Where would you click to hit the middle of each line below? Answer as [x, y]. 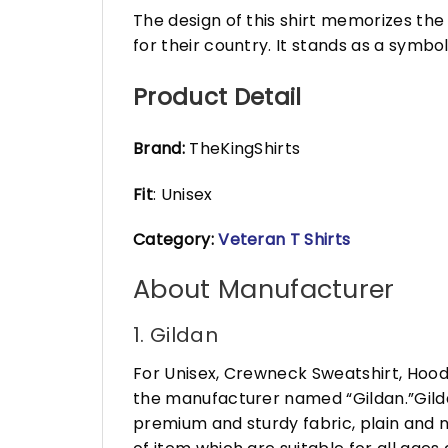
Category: [176, 240]
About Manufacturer [264, 289]
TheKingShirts [242, 148]
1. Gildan [175, 334]
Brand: [159, 148]
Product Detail [217, 97]
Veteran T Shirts [284, 240]
